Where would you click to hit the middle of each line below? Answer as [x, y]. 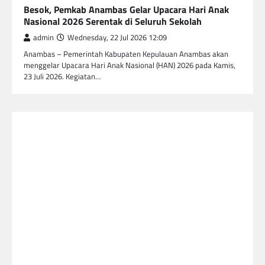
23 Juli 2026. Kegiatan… [62, 76]
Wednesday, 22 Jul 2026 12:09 [117, 37]
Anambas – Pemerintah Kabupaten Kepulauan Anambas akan [126, 54]
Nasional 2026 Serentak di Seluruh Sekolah [113, 21]
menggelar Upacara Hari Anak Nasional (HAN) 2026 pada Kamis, [130, 65]
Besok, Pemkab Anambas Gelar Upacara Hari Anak [126, 9]
